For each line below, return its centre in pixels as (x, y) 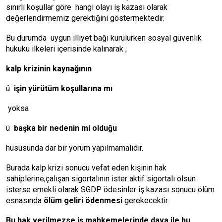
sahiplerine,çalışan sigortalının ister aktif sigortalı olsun (101, 179)
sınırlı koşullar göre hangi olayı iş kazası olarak (87, 7)
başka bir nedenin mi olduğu (65, 128)
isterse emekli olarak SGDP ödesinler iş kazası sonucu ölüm (110, 190)
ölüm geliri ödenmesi (83, 200)
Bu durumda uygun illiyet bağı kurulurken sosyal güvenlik (104, 38)
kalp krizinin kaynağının (49, 69)
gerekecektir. (146, 200)
